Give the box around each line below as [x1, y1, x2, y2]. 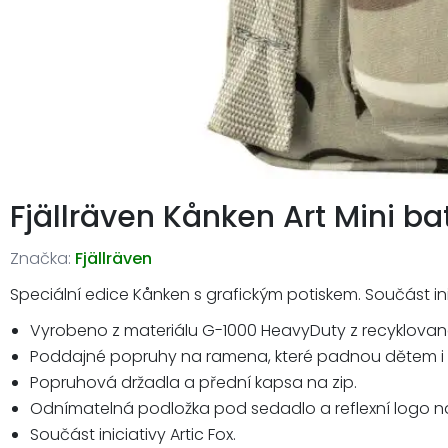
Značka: [10, 246, 71, 270]
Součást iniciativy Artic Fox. [30, 422, 236, 446]
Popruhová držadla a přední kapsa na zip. [30, 370, 357, 394]
